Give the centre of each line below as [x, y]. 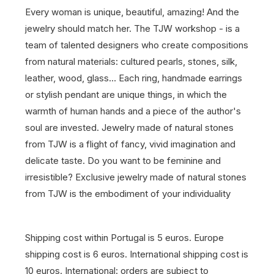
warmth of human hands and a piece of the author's [133, 111]
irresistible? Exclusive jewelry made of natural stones [136, 177]
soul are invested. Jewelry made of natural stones [129, 128]
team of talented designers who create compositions [137, 45]
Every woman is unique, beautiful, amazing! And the [132, 12]
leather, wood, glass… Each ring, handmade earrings [134, 78]
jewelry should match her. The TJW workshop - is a [132, 28]
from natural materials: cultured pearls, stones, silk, [131, 61]
